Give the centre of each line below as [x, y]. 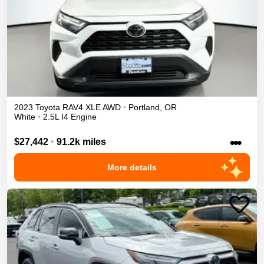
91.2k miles [81, 142]
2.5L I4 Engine [70, 117]
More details [132, 168]
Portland [144, 108]
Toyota [48, 108]
